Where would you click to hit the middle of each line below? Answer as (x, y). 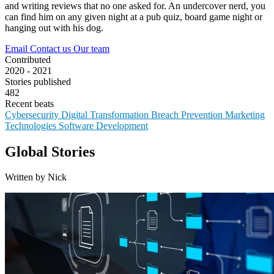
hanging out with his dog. (54, 28)
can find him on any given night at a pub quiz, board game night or (134, 17)
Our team (91, 48)
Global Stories (50, 151)
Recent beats (29, 103)
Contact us (52, 48)
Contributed (28, 59)
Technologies (32, 125)
